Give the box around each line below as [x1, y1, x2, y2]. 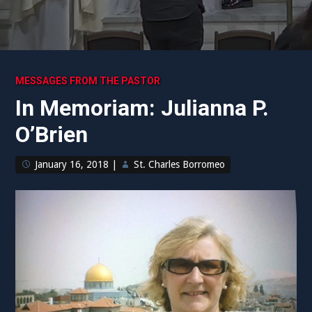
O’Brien [15, 121, 88, 148]
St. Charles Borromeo [134, 159, 226, 170]
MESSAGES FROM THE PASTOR [15, 75, 161, 86]
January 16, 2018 [35, 159, 109, 170]
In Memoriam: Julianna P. [15, 95, 270, 121]
